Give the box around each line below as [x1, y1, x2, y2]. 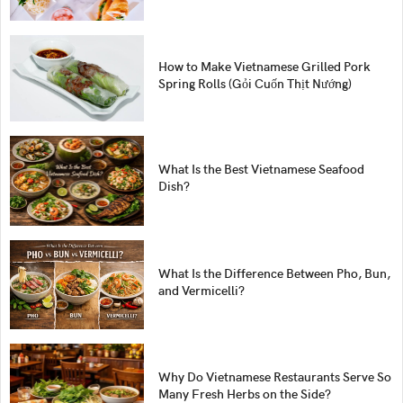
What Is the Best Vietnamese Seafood [158, 160, 365, 178]
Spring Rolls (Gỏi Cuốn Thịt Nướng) [158, 75, 353, 93]
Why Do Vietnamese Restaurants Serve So [158, 368, 392, 386]
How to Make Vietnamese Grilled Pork [158, 58, 372, 76]
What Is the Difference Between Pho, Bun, [158, 264, 391, 282]
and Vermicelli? [158, 281, 246, 299]
